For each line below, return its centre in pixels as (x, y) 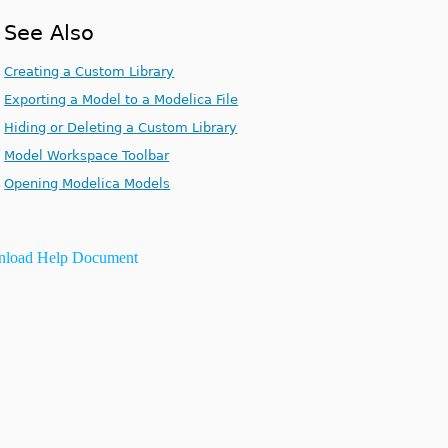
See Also (49, 33)
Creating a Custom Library (89, 72)
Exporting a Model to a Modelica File (121, 100)
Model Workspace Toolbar (87, 156)
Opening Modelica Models (87, 184)
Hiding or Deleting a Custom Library (121, 128)
